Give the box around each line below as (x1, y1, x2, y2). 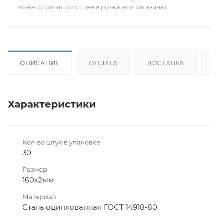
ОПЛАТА (89, 59, 118, 67)
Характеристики (8, 98, 96, 110)
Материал (22, 193, 56, 201)
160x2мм (22, 175, 54, 185)
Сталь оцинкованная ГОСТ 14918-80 (22, 202, 157, 212)
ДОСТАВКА (146, 59, 185, 67)
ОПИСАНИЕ (20, 59, 60, 67)
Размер (22, 165, 47, 174)
